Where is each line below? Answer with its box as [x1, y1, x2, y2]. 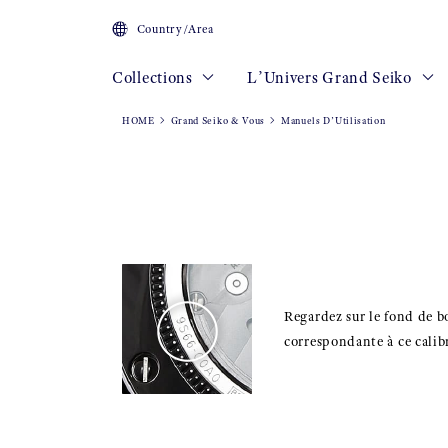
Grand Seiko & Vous [170, 113, 266, 127]
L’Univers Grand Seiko [247, 68, 416, 87]
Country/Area [136, 22, 215, 37]
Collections [112, 68, 197, 87]
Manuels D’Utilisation [280, 113, 386, 127]
